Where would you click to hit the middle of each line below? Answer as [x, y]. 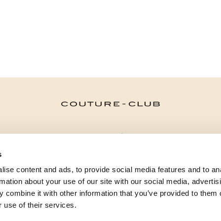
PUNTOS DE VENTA [110, 180]
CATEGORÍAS [110, 137]
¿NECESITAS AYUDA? [110, 159]
